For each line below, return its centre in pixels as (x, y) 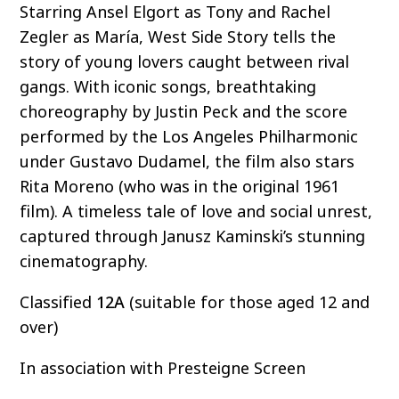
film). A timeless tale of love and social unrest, (196, 212)
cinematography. (84, 262)
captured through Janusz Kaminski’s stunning (193, 237)
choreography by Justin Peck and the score (184, 113)
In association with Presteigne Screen (163, 369)
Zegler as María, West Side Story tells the (178, 38)
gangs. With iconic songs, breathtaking (168, 88)
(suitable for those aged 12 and (248, 303)
